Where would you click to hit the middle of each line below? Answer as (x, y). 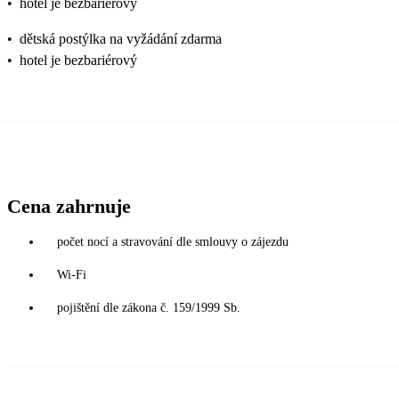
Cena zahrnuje (69, 207)
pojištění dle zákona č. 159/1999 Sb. (149, 308)
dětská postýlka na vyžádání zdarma (121, 39)
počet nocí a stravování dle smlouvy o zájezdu (173, 242)
